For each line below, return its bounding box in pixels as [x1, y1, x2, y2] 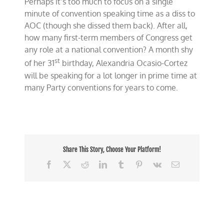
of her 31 [24, 58, 55, 68]
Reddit [88, 159, 109, 168]
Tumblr [124, 159, 147, 168]
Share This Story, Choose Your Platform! [63, 145, 161, 154]
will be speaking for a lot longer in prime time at [24, 70, 197, 80]
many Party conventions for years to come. [24, 82, 178, 92]
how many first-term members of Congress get [24, 32, 193, 43]
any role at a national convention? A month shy [24, 44, 193, 55]
